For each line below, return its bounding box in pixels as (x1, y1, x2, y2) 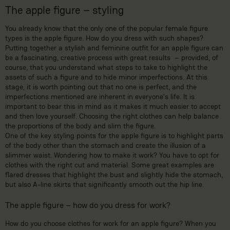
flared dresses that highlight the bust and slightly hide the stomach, (5, 170, 223, 180)
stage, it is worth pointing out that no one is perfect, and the (5, 82, 197, 92)
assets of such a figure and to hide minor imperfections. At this (5, 72, 207, 82)
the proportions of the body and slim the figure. (5, 121, 156, 131)
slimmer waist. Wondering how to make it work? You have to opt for (5, 150, 219, 160)
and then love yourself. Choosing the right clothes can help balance (5, 111, 219, 121)
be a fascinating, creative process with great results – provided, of (5, 53, 218, 63)
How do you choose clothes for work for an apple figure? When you (5, 218, 216, 228)
